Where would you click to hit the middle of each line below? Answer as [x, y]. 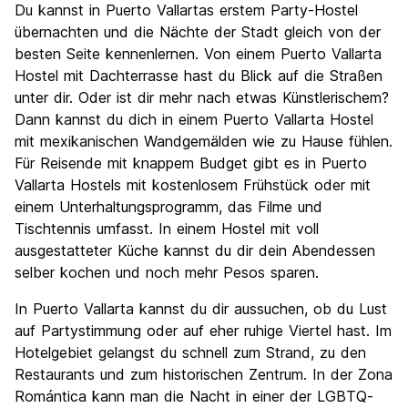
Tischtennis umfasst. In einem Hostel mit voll [167, 229]
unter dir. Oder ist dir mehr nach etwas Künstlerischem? [202, 97]
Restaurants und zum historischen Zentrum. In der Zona [204, 374]
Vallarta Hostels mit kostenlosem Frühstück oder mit [193, 185]
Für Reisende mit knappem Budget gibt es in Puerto [191, 163]
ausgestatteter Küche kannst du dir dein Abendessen [195, 250]
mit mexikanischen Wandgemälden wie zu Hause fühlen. [204, 141]
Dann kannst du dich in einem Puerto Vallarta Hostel [194, 119]
